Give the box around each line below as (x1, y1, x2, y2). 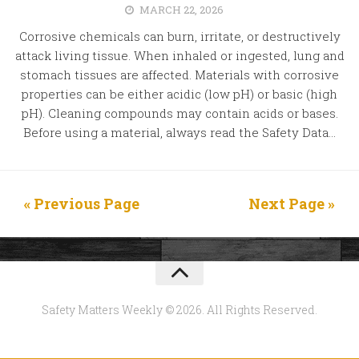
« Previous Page (24, 194, 139, 213)
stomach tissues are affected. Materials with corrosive (20, 67, 339, 83)
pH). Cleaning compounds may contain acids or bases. (21, 105, 338, 121)
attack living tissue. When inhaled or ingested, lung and (14, 47, 345, 63)
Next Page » (248, 194, 335, 213)
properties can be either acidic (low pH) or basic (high (22, 86, 337, 102)
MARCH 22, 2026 (139, 2, 224, 17)
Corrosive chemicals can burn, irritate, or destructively (18, 28, 341, 44)
